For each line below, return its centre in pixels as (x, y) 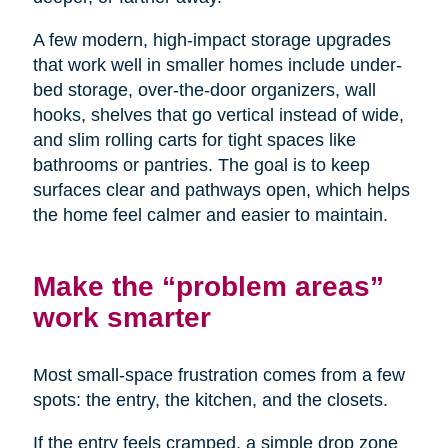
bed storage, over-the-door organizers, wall (204, 90)
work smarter (121, 317)
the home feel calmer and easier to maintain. (210, 215)
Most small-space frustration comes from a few (218, 375)
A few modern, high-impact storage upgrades (211, 40)
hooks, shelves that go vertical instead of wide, (218, 115)
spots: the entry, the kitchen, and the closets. (210, 400)
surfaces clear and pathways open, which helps (221, 190)
